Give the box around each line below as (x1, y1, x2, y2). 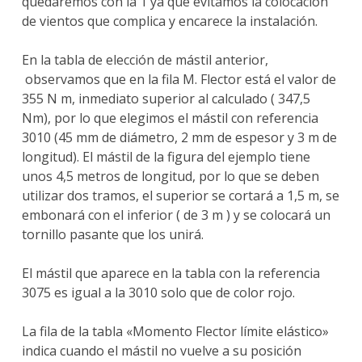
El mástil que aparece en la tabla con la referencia (21, 264, 320, 283)
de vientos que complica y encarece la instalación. (21, 12, 318, 31)
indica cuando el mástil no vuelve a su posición (21, 342, 301, 360)
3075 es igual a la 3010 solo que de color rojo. (21, 284, 295, 302)
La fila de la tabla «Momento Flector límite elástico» (21, 322, 329, 341)
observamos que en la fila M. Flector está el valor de (21, 70, 336, 89)
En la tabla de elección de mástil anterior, (21, 51, 268, 69)
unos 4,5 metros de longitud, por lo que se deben (21, 167, 319, 186)
